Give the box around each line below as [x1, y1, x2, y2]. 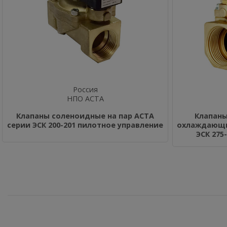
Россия [72, 85, 98, 94]
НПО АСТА [66, 94, 104, 103]
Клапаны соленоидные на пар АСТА [16, 111, 154, 121]
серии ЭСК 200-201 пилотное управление [7, 120, 163, 130]
